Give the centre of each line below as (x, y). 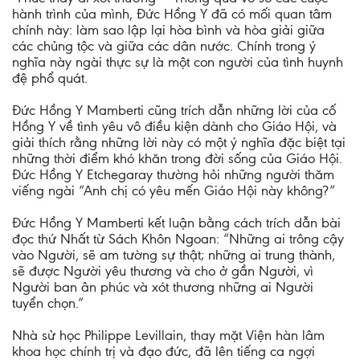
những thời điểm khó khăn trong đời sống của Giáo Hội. (177, 158)
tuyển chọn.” (48, 303)
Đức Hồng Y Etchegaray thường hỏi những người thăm (173, 174)
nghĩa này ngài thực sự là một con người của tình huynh (178, 62)
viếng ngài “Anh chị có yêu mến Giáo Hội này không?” (174, 190)
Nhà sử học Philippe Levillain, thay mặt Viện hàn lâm (168, 335)
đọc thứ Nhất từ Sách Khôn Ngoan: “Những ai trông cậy (178, 239)
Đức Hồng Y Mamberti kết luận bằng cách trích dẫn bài (176, 223)
